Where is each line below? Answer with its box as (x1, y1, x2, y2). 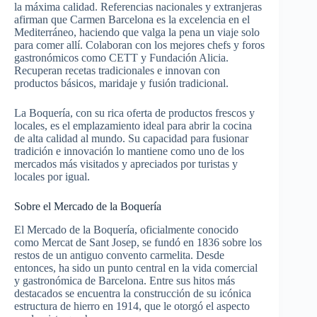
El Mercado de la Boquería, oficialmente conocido (14, 224, 238, 236)
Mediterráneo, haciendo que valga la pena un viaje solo (14, 26, 260, 39)
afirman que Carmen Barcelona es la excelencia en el (14, 13, 250, 26)
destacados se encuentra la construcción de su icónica (14, 287, 251, 300)
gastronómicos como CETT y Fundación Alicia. (14, 52, 229, 64)
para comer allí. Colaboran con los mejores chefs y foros (14, 39, 265, 52)
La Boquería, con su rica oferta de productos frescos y (14, 107, 255, 120)
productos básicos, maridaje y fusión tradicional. (14, 77, 229, 90)
